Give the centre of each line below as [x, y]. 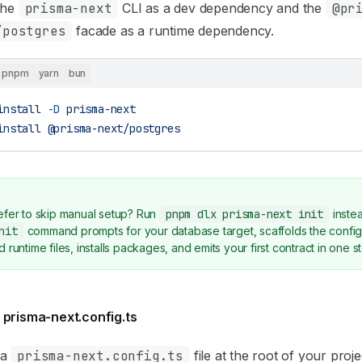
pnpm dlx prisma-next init [244, 214]
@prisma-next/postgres [110, 128]
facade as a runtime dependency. [173, 31]
